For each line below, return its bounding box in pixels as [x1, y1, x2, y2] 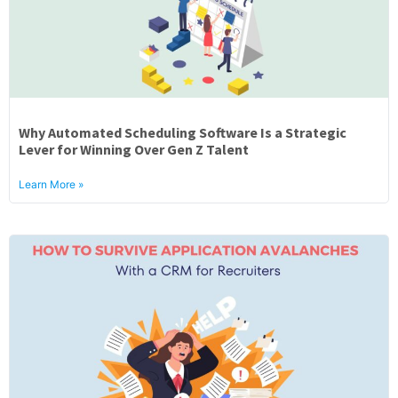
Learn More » [19, 178, 84, 191]
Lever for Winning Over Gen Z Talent [19, 140, 249, 158]
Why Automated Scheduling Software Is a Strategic [19, 123, 346, 141]
